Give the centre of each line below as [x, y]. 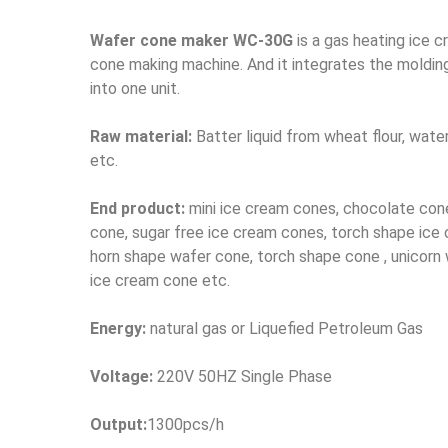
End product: [137, 208]
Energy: [117, 328]
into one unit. [134, 88]
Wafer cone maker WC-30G [191, 40]
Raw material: [140, 136]
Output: [118, 424]
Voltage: [121, 376]
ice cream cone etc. [159, 280]
